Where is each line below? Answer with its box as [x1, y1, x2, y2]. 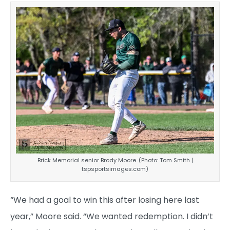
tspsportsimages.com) [82, 165, 148, 174]
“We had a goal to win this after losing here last [10, 194, 199, 206]
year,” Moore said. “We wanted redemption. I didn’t [10, 210, 213, 223]
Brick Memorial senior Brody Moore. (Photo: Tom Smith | [37, 156, 193, 165]
